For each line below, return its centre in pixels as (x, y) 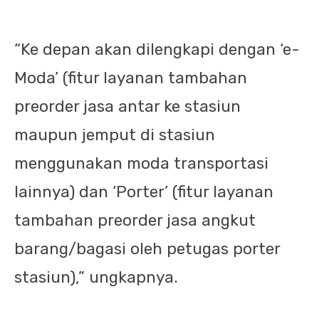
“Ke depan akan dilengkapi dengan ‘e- (157, 49)
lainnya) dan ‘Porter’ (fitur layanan (144, 192)
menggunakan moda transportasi (141, 163)
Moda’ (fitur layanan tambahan (131, 78)
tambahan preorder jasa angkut (135, 220)
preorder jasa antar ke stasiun (127, 106)
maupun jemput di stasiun (115, 135)
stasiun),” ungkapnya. (96, 277)
